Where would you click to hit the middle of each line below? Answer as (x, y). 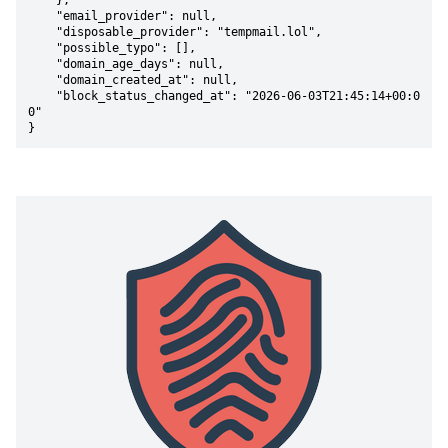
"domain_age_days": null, (42, 64)
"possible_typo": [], (42, 48)
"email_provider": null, (42, 16)
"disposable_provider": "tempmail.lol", (42, 32)
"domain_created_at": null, (42, 80)
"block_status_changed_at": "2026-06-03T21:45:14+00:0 (42, 96)
